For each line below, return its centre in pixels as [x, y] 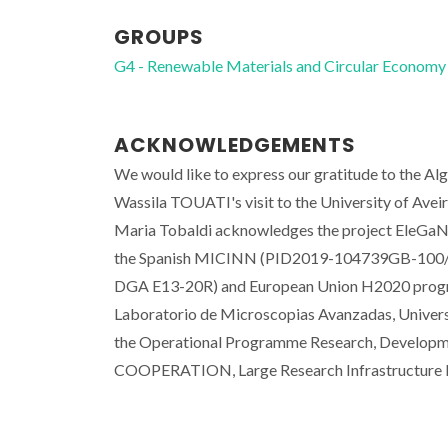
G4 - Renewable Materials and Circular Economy [280, 65]
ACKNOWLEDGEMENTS [235, 144]
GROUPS [159, 36]
